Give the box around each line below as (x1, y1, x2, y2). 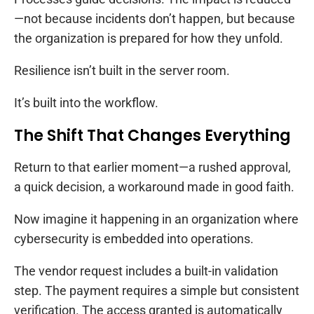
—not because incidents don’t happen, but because (14, 11, 295, 26)
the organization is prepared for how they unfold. (14, 30, 283, 46)
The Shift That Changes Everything (14, 124, 291, 146)
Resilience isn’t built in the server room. (14, 62, 230, 78)
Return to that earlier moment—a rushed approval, (14, 159, 291, 175)
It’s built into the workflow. (14, 95, 158, 110)
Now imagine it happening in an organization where (14, 211, 299, 226)
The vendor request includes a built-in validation (14, 263, 278, 278)
